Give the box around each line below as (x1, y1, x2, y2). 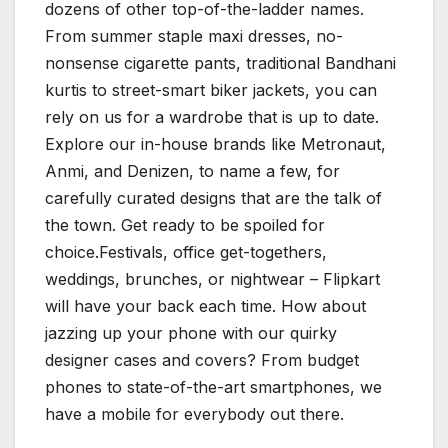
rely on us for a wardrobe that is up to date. (45, 107, 379, 128)
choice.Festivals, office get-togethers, (45, 242, 327, 263)
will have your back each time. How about (45, 296, 366, 317)
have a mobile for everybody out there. (45, 404, 344, 425)
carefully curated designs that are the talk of (45, 188, 382, 209)
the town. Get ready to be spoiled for (45, 215, 325, 236)
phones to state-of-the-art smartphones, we (45, 377, 382, 398)
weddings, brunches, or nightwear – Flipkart (45, 269, 380, 290)
